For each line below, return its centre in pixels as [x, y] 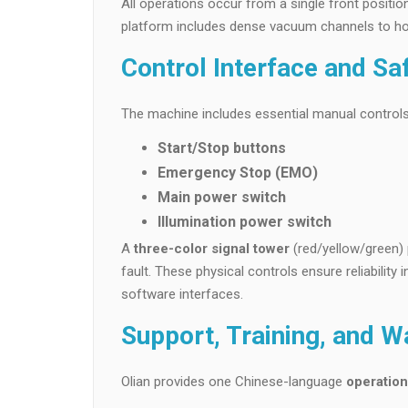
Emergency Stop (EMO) [238, 173]
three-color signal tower [212, 249]
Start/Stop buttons [222, 148]
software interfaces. [182, 294]
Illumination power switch [245, 222]
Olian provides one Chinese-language [234, 382]
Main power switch [222, 197]
